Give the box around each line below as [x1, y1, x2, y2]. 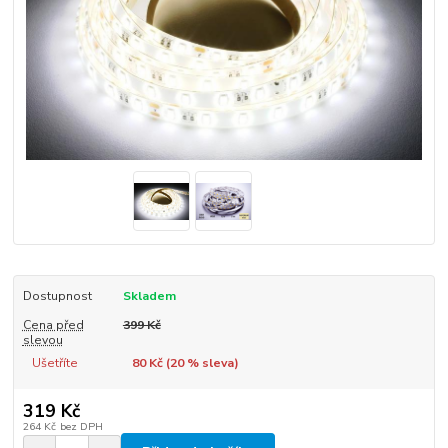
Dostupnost [22, 288, 92, 305]
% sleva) [183, 355, 239, 372]
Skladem [122, 288, 176, 305]
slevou [22, 331, 63, 348]
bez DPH [59, 418, 103, 434]
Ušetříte [31, 355, 78, 372]
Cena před [22, 316, 84, 333]
